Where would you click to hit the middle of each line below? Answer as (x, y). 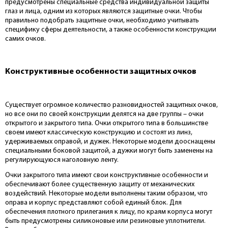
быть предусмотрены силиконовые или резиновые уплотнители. (105, 221)
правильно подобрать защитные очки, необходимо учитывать (102, 21)
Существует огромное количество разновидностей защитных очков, (111, 105)
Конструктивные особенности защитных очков (101, 72)
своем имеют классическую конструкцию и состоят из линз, (99, 132)
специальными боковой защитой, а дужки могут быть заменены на (109, 151)
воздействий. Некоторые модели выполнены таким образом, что (106, 193)
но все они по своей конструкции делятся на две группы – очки (104, 114)
